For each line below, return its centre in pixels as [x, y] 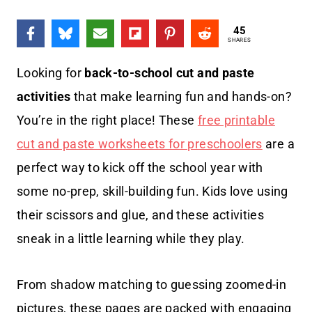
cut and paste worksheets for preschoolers [140, 144]
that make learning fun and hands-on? [181, 97]
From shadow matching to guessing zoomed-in [152, 285]
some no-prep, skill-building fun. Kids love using [153, 192]
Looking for [49, 73]
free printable [236, 120]
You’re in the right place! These [107, 120]
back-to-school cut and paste [168, 73]
